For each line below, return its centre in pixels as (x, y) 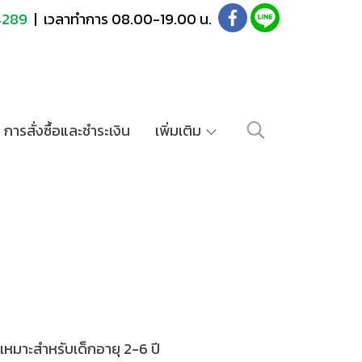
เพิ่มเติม (179, 130)
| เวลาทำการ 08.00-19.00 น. (123, 19)
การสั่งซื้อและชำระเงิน (67, 130)
